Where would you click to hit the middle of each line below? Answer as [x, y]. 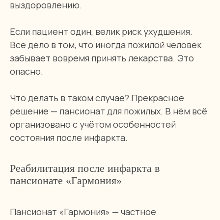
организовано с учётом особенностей [93, 124]
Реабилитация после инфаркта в [85, 168]
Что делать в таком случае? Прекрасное [97, 98]
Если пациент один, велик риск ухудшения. [101, 31]
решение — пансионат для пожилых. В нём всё [109, 111]
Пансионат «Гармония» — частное [83, 212]
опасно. [27, 71]
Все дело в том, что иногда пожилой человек [106, 45]
